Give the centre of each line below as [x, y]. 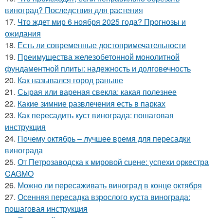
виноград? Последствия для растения [74, 10]
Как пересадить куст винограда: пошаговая [96, 115]
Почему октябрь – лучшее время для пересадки [104, 139]
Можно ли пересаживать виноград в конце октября [110, 185]
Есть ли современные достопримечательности [102, 45]
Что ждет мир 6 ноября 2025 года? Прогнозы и [102, 22]
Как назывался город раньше [70, 80]
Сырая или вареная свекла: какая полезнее [97, 92]
